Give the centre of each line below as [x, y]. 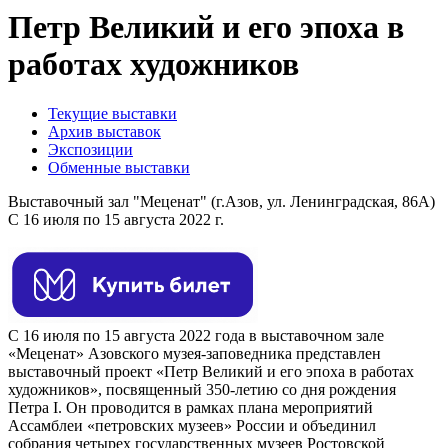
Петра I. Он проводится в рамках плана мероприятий [190, 407]
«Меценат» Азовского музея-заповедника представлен [194, 353]
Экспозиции [90, 149]
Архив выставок [104, 131]
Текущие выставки [112, 113]
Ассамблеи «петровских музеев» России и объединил [192, 425]
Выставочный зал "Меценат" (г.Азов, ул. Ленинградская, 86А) [221, 201]
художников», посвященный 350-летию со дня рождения [202, 389]
